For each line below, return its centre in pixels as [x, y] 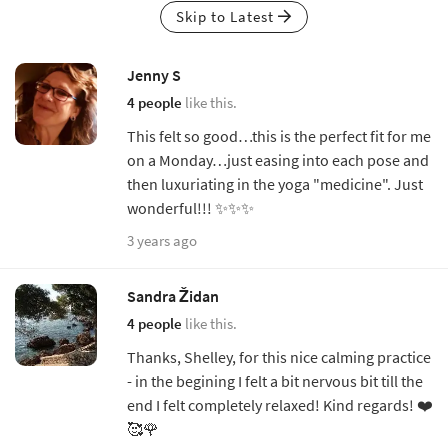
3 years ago [162, 240]
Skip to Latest [227, 16]
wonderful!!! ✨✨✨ [190, 207]
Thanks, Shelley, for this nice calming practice [279, 356]
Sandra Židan [173, 295]
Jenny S [154, 74]
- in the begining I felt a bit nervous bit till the [275, 380]
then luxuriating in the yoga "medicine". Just [275, 183]
